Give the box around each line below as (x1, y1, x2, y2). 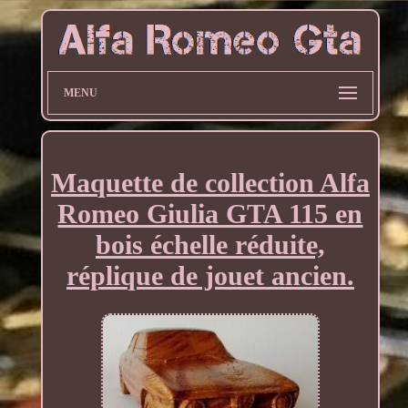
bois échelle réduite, (95, 229, 325, 260)
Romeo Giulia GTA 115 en (57, 198, 363, 229)
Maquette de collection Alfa (50, 167, 370, 198)
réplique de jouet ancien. (66, 260, 354, 291)
